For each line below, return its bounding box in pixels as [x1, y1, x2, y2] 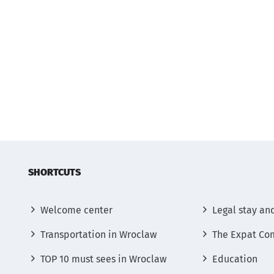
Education [212, 253, 257, 265]
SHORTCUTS [28, 166, 81, 178]
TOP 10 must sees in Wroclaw [40, 253, 166, 265]
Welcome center [40, 204, 113, 216]
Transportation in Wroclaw [40, 229, 157, 240]
